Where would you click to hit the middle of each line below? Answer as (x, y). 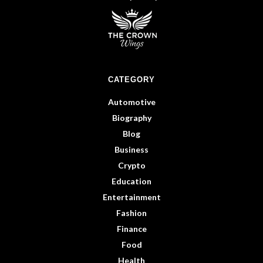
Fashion (131, 213)
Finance (131, 229)
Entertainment (131, 197)
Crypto (131, 166)
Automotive (131, 102)
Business (131, 150)
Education (131, 181)
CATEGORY (131, 80)
